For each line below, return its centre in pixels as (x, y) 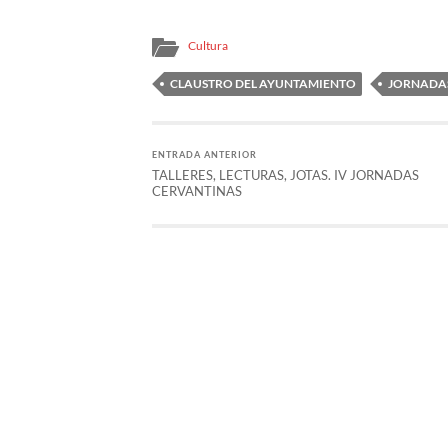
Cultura (208, 46)
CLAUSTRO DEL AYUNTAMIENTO (263, 84)
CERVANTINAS (197, 191)
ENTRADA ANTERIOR (204, 155)
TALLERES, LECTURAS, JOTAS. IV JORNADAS (285, 175)
